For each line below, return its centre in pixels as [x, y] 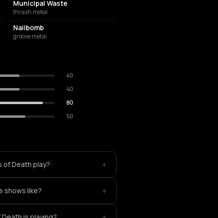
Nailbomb [28, 27]
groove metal [30, 36]
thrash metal [30, 12]
